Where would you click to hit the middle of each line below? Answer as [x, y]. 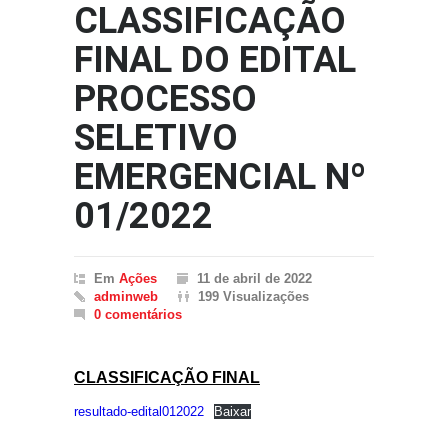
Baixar [232, 411]
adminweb [126, 296]
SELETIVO [156, 138]
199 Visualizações [253, 296]
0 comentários [138, 314]
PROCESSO [165, 99]
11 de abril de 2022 [254, 278]
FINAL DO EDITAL [215, 60]
